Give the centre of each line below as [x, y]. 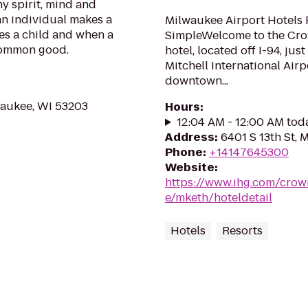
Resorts [242, 231]
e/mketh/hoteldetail [219, 198]
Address [190, 137]
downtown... [197, 81]
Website [190, 167]
